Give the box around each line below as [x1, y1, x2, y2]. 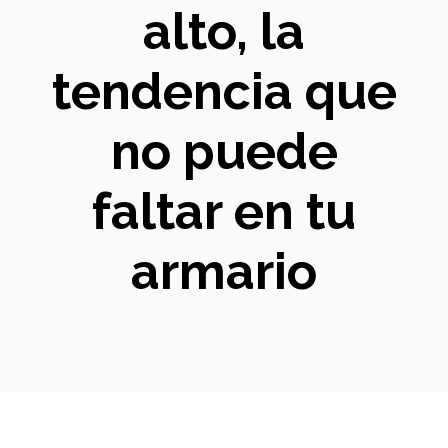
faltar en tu [92, 182, 356, 241]
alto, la [143, 2, 305, 61]
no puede [110, 122, 338, 181]
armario [131, 242, 317, 301]
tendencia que [51, 62, 397, 121]
